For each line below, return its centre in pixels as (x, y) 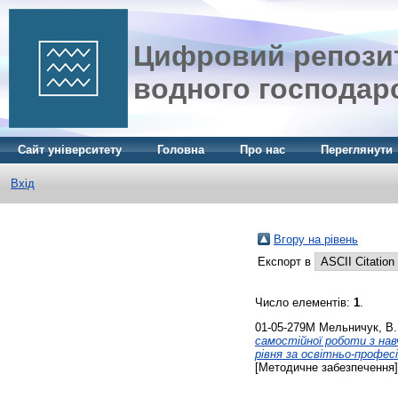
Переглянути (357, 150)
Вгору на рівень (316, 239)
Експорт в (286, 262)
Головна (181, 150)
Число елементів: (304, 302)
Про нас (263, 150)
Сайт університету (70, 150)
